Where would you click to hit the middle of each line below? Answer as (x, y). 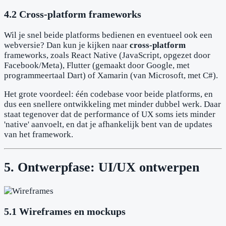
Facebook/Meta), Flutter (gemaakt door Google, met (97, 66)
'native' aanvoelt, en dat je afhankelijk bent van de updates (108, 125)
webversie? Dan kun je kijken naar (67, 45)
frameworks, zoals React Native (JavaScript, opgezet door (107, 55)
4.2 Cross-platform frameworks (73, 14)
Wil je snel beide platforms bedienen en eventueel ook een (108, 35)
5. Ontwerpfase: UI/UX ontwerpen (102, 167)
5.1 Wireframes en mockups (65, 212)
